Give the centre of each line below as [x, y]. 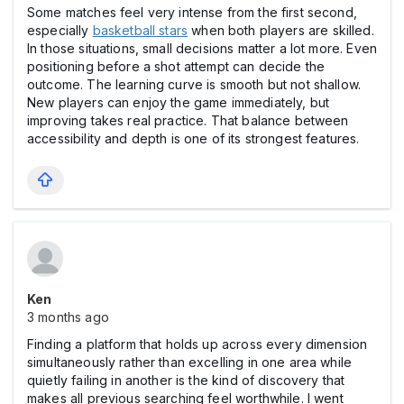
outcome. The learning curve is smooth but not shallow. [194, 84]
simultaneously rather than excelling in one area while [190, 362]
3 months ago [68, 317]
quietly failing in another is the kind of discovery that [186, 380]
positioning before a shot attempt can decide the [176, 66]
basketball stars [140, 30]
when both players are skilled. [281, 30]
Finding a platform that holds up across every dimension [197, 344]
